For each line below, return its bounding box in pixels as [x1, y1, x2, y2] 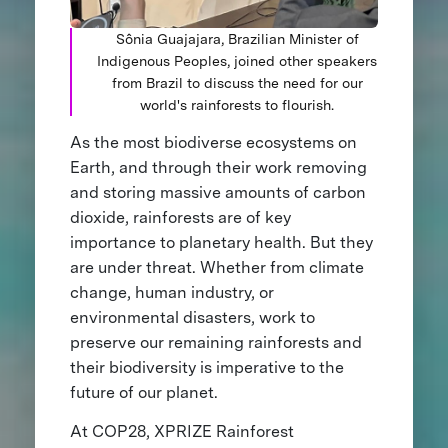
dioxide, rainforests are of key [69, 207, 291, 227]
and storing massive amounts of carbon [69, 182, 366, 202]
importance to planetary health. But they [69, 232, 373, 252]
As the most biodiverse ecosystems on [69, 132, 357, 152]
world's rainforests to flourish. [140, 95, 334, 113]
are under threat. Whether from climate [69, 257, 364, 277]
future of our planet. [69, 382, 222, 402]
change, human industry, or [69, 282, 274, 302]
